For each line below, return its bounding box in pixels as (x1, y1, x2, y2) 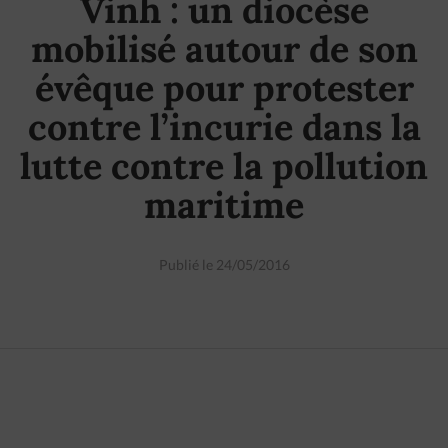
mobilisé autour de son (30, 26, 418, 72)
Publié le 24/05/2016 (158, 256, 290, 273)
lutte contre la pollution (20, 143, 428, 189)
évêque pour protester (34, 65, 414, 111)
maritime (144, 182, 304, 228)
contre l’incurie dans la (27, 104, 421, 150)
